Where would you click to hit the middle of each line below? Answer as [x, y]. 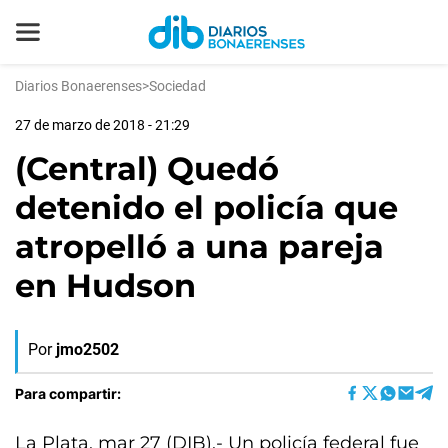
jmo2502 [87, 349]
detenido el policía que [206, 207]
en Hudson [105, 285]
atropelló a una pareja [199, 246]
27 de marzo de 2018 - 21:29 [102, 125]
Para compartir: [68, 393]
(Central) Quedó [147, 168]
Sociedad [177, 86]
